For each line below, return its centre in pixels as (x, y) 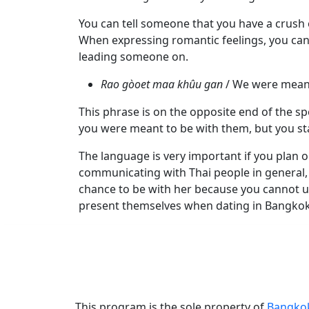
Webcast (44, 74)
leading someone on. (133, 57)
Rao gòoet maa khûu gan (162, 84)
